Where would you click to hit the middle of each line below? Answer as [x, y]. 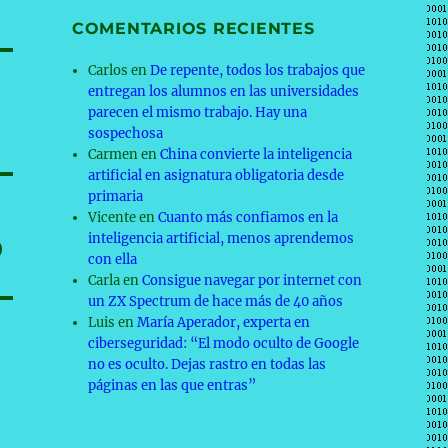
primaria [116, 196]
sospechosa [126, 133]
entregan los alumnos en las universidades [224, 91]
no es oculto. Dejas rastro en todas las [207, 364]
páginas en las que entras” [172, 385]
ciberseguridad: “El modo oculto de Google [224, 343]
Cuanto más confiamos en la [248, 217]
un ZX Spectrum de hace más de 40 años [216, 301]
